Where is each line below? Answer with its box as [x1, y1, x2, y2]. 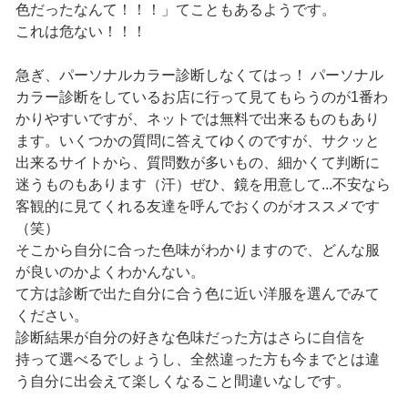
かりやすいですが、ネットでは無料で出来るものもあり [15, 111, 380, 127]
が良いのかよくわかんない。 [15, 264, 205, 280]
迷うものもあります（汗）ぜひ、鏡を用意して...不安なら [15, 177, 391, 193]
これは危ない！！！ [15, 24, 147, 40]
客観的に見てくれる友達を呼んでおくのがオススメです [15, 199, 380, 215]
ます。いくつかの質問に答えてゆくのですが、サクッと [15, 133, 380, 149]
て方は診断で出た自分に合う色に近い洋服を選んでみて [15, 286, 380, 302]
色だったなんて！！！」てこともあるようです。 [15, 2, 336, 18]
